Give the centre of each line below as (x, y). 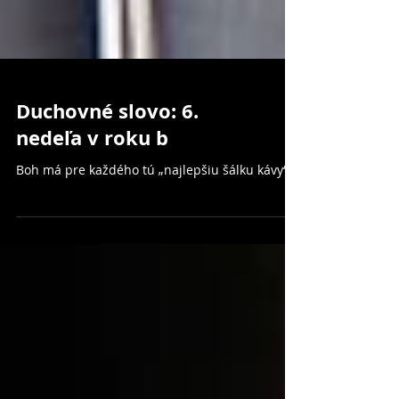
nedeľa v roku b (92, 178)
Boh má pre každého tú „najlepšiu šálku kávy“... (157, 210)
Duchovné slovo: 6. (107, 151)
